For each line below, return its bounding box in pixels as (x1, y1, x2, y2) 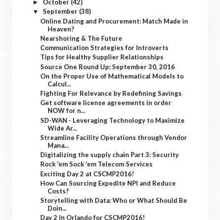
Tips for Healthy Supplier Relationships (40, 53, 164, 61)
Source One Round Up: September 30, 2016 (40, 62, 175, 71)
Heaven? (48, 25, 75, 33)
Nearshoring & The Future (40, 34, 123, 42)
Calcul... (48, 80, 72, 88)
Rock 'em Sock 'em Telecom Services (40, 160, 153, 168)
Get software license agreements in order (40, 99, 172, 107)
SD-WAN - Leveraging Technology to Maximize (40, 116, 185, 124)
